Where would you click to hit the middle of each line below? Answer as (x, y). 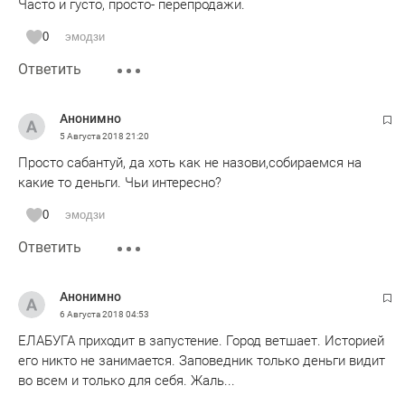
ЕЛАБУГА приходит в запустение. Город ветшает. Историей (201, 341)
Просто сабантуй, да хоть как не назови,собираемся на (190, 163)
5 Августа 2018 (93, 136)
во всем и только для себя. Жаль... (127, 381)
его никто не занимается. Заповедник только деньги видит (202, 361)
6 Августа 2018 (93, 314)
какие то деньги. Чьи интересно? (120, 183)
